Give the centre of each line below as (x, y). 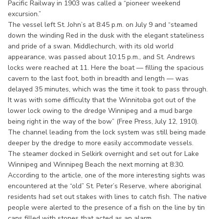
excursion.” (25, 14)
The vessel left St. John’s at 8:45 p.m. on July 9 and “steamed (103, 24)
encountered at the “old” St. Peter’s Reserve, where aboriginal (105, 186)
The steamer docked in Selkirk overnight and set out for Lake (103, 153)
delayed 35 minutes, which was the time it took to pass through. (108, 89)
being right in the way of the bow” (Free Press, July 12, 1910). (103, 121)
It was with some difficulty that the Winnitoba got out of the (102, 100)
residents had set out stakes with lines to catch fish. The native (107, 197)
